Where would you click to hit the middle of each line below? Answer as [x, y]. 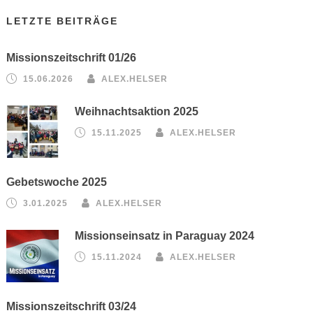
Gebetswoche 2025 [57, 182]
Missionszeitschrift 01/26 [72, 58]
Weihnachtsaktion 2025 [137, 111]
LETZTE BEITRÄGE [63, 21]
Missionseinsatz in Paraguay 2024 [165, 236]
